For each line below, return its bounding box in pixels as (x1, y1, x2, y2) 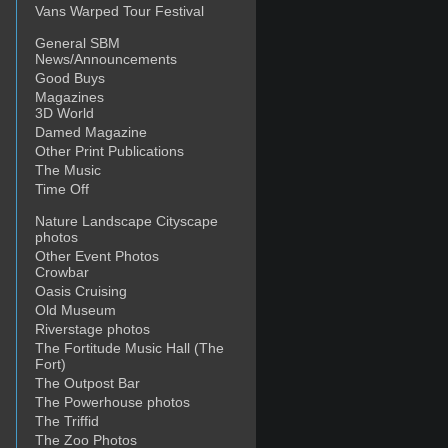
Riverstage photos (35, 321, 150, 337)
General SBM (35, 35, 120, 51)
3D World (35, 105, 94, 121)
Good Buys (35, 70, 105, 86)
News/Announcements (35, 51, 177, 67)
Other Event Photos (35, 248, 159, 264)
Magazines (35, 89, 104, 105)
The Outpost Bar (35, 375, 140, 391)
